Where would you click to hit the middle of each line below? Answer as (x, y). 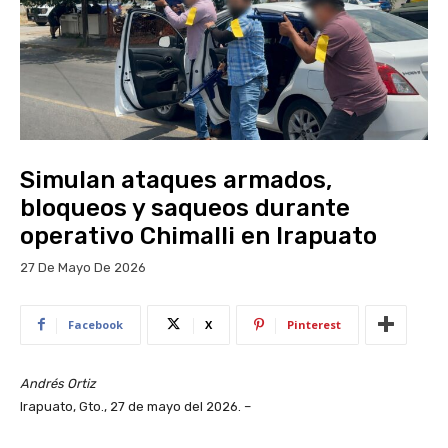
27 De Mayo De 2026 (83, 267)
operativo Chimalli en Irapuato (198, 235)
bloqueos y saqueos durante (185, 207)
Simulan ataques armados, (176, 179)
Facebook (95, 324)
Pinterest (314, 324)
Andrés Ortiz (58, 383)
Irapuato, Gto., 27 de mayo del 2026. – (135, 406)
